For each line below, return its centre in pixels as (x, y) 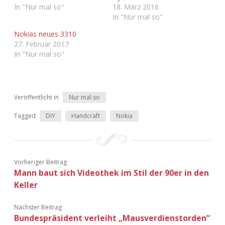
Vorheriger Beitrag (40, 162)
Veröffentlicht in (36, 97)
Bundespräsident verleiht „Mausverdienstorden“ (112, 218)
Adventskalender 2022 (113, 8)
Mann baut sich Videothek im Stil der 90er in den (111, 173)
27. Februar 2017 (41, 44)
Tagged (25, 116)
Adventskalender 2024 (113, 56)
